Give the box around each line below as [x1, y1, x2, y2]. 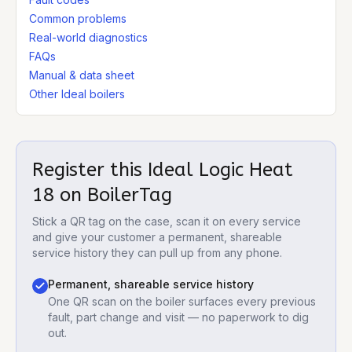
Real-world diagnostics [29, 31, 148, 44]
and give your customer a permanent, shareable [32, 230, 282, 244]
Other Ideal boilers [29, 87, 125, 101]
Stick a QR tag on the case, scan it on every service [32, 214, 301, 228]
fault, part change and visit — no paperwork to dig [48, 310, 309, 324]
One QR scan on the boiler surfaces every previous [48, 295, 316, 308]
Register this [32, 159, 148, 181]
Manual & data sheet [29, 68, 134, 82]
